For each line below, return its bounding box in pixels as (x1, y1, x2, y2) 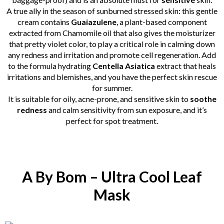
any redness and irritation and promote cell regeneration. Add (8, 50, 216, 60)
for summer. (91, 83, 132, 93)
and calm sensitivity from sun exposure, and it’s (47, 105, 207, 115)
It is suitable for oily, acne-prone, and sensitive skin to (7, 94, 190, 104)
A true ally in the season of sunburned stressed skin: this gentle (6, 6, 217, 16)
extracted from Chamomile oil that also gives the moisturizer (8, 28, 215, 38)
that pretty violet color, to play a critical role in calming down (9, 39, 215, 49)
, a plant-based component (116, 17, 207, 27)
